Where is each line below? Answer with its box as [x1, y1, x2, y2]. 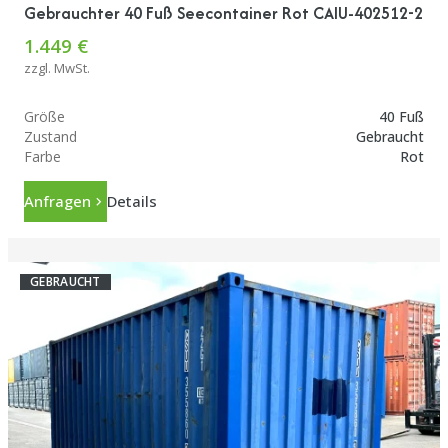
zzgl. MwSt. [24, 58, 90, 77]
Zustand [24, 126, 77, 146]
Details [107, 190, 157, 211]
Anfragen [24, 190, 91, 211]
